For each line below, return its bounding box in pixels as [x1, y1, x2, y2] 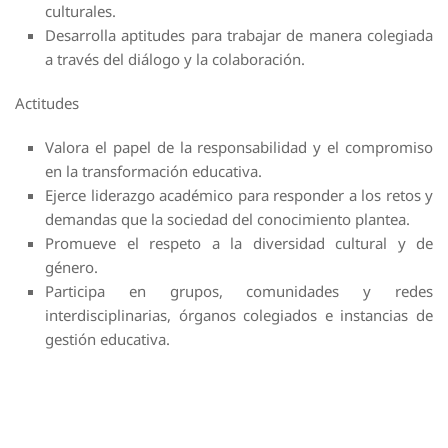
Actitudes [15, 93, 79, 114]
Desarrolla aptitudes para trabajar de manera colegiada [45, 25, 433, 46]
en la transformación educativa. [45, 161, 262, 182]
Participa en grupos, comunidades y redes [45, 281, 433, 302]
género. [45, 257, 98, 278]
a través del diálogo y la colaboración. [45, 49, 305, 70]
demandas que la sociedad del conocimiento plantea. [45, 209, 410, 230]
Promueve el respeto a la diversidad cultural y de [45, 233, 433, 254]
